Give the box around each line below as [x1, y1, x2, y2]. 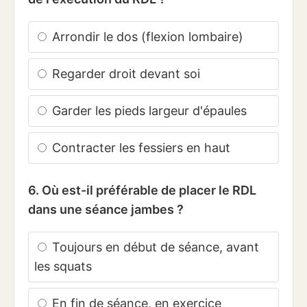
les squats [34, 259, 92, 274]
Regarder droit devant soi [49, 66, 200, 82]
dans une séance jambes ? [28, 202, 184, 217]
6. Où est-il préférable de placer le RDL [28, 183, 256, 198]
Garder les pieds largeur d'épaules [49, 103, 247, 119]
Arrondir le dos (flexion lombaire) [49, 29, 243, 45]
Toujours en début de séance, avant [49, 240, 259, 255]
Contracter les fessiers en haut [49, 140, 230, 156]
